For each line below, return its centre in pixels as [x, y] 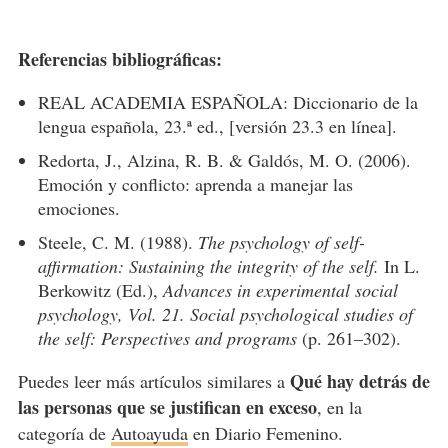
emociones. [78, 207]
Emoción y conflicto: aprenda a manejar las [195, 183]
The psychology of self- [281, 241]
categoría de [64, 432]
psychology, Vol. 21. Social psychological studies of [225, 313]
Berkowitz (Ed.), [100, 289]
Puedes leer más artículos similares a [153, 380]
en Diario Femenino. [265, 432]
